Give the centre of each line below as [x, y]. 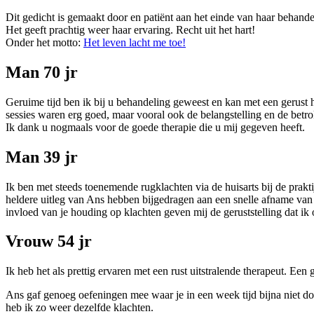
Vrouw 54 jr [49, 241]
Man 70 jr [42, 72]
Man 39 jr [42, 157]
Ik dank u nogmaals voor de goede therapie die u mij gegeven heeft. [155, 127]
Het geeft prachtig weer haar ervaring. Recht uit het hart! [130, 29]
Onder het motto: [45, 42]
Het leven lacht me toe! [135, 42]
